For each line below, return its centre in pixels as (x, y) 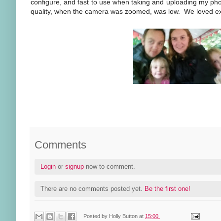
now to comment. (110, 166)
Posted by (96, 216)
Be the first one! (167, 189)
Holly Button (124, 216)
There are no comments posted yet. (92, 189)
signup (74, 166)
